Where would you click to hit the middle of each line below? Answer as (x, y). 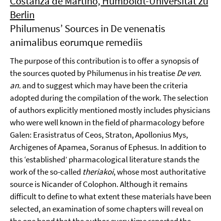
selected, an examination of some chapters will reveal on (107, 209)
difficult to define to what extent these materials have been (110, 196)
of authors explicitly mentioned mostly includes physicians (110, 110)
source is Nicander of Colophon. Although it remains (99, 184)
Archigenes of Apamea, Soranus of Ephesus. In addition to (108, 147)
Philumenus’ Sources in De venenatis (88, 28)
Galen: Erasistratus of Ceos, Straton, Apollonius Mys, (99, 135)
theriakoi (98, 172)
